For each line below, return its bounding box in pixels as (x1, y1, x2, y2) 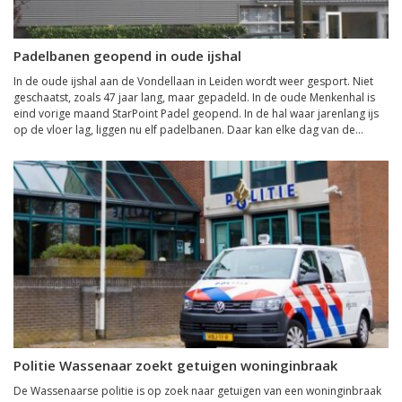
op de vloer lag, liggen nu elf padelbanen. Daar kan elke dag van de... (13, 122, 363, 137)
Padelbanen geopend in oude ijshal (13, 47, 241, 65)
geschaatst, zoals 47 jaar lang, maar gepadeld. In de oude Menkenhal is (13, 90, 375, 105)
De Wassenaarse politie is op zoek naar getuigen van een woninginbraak (13, 383, 381, 398)
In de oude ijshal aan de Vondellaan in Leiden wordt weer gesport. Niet (13, 74, 373, 89)
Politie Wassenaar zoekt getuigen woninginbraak (13, 356, 337, 374)
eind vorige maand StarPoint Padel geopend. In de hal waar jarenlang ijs (13, 106, 379, 121)
